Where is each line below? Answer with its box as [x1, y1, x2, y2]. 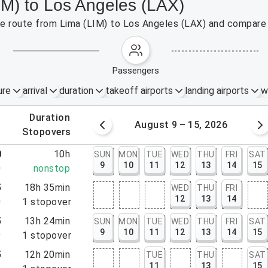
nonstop [33, 163, 71, 174]
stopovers [28, 126, 71, 138]
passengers [118, 65, 160, 76]
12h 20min [24, 249, 71, 260]
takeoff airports [105, 85, 173, 96]
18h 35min [24, 182, 71, 193]
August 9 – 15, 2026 [134, 119, 228, 130]
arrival [22, 85, 47, 96]
